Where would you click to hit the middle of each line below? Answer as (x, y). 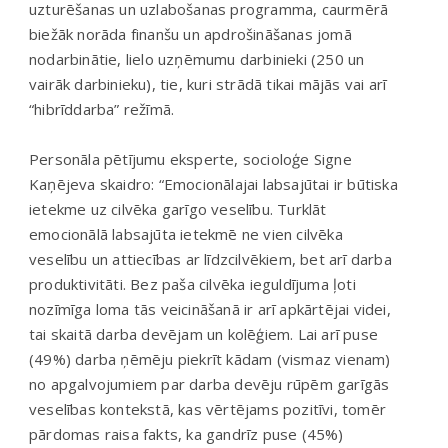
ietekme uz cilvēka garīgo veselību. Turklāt (178, 208)
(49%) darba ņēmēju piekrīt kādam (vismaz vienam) (210, 358)
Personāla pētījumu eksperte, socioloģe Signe (190, 158)
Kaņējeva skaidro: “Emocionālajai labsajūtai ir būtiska (213, 183)
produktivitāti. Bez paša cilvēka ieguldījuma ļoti (192, 283)
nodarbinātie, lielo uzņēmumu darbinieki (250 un (197, 58)
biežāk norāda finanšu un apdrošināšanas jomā (190, 33)
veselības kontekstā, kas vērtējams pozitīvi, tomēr (208, 408)
